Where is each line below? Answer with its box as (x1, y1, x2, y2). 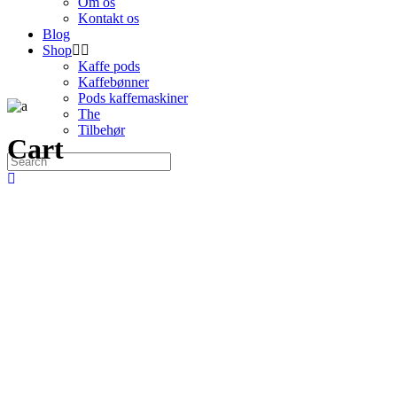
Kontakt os (78, 11, 139, 26)
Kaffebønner (78, 74, 149, 90)
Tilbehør (78, 122, 125, 137)
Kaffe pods (78, 58, 140, 74)
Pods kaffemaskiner (78, 90, 188, 105)
